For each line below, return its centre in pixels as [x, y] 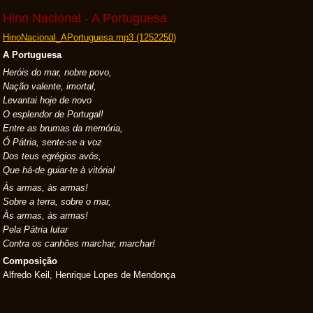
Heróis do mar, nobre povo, [57, 72]
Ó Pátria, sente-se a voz [52, 142]
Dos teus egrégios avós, [52, 156]
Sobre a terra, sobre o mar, [57, 202]
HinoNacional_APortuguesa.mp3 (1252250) [89, 37]
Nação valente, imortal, [50, 86]
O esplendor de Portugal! [53, 114]
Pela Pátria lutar [35, 230]
